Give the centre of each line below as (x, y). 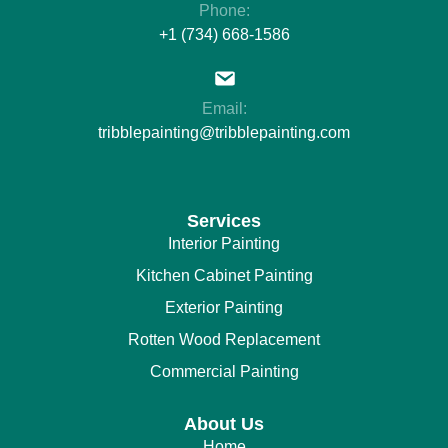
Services (224, 220)
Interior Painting (224, 243)
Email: (224, 108)
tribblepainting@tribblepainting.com (224, 132)
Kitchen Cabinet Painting (224, 275)
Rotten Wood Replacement (224, 339)
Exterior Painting (224, 307)
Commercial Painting (224, 371)
